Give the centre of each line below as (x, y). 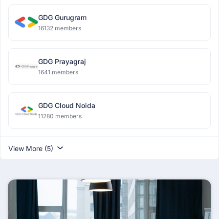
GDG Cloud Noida (67, 105)
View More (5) (32, 148)
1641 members (58, 72)
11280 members (60, 116)
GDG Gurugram (62, 17)
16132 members (60, 28)
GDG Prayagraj (62, 61)
